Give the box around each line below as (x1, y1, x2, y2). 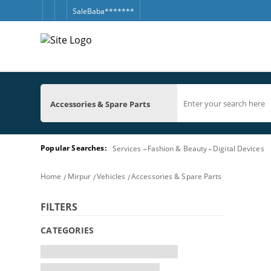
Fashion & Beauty (147, 143, 207, 154)
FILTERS (41, 200, 78, 214)
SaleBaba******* (72, 6, 134, 16)
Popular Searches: (41, 143, 106, 153)
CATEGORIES (41, 224, 94, 236)
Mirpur (67, 171, 91, 181)
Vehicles (97, 171, 126, 181)
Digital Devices (213, 143, 264, 154)
